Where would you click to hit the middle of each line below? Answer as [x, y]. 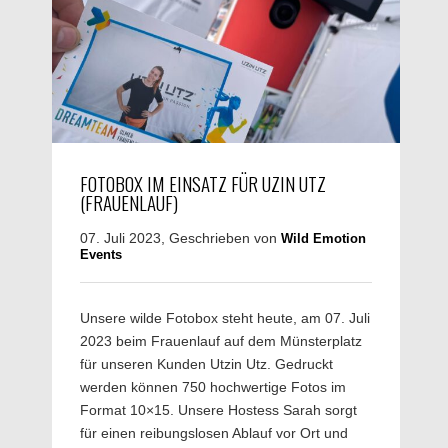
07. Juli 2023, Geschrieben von [180, 238]
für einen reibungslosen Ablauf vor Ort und [214, 433]
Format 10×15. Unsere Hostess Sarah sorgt [218, 410]
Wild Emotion [323, 239]
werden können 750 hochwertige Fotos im [213, 387]
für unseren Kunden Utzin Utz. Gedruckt [206, 364]
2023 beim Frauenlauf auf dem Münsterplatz [221, 341]
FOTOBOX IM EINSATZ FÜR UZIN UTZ [203, 183]
